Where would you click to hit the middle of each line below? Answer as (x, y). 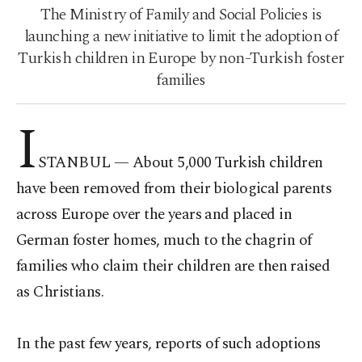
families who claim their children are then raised (173, 266)
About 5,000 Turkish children (227, 163)
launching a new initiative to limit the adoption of (181, 36)
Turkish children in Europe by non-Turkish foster (181, 58)
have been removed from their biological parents (174, 189)
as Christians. (60, 292)
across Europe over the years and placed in (154, 215)
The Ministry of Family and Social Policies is (181, 15)
